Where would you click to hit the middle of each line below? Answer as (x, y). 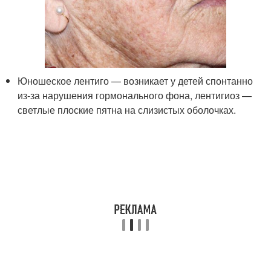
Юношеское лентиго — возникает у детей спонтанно (135, 81)
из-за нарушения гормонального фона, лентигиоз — (135, 96)
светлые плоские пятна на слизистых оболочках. (127, 110)
